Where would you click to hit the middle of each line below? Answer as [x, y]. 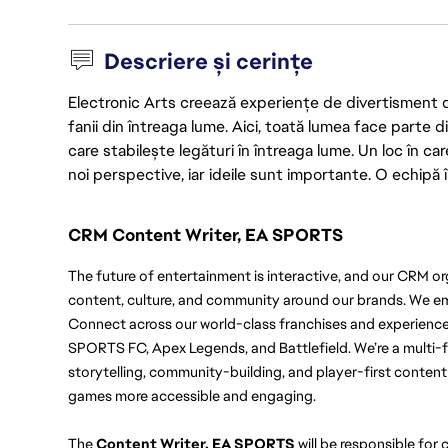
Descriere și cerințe [209, 61]
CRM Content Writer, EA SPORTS [205, 234]
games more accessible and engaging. [192, 395]
